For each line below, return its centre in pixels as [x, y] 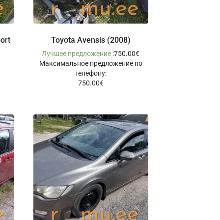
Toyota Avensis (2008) [91, 40]
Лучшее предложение [77, 53]
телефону [90, 73]
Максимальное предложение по [91, 63]
